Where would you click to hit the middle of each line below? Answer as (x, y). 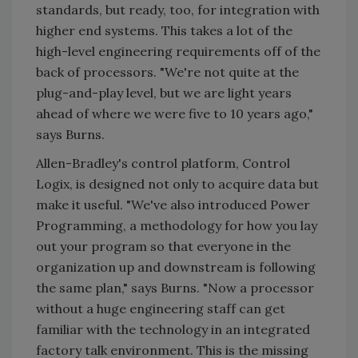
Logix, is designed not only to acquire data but (177, 184)
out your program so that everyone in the (163, 246)
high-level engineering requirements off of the (178, 51)
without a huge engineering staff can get (161, 308)
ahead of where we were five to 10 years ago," (175, 113)
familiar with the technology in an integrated (173, 329)
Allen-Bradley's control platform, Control (163, 163)
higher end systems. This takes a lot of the (164, 30)
